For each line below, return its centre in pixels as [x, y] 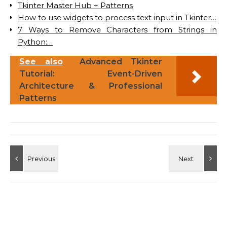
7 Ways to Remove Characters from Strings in [117, 30]
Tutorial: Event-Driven [91, 74]
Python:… [35, 42]
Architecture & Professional [91, 86]
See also [41, 62]
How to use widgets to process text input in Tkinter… [117, 17]
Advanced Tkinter [121, 62]
